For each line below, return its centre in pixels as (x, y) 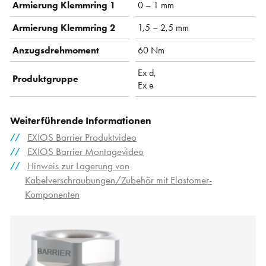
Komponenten (52, 195)
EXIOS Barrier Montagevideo (85, 152)
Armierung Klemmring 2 (64, 27)
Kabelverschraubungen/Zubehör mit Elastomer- (118, 180)
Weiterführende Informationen (81, 121)
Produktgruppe (46, 78)
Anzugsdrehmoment (56, 50)
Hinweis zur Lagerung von (78, 166)
